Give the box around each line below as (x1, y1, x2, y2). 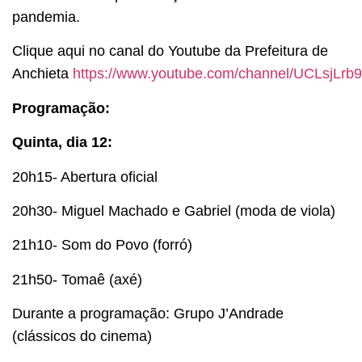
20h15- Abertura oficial (12, 168, 158, 185)
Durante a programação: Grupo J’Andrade (12, 305, 284, 322)
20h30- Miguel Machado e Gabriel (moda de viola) (12, 203, 335, 219)
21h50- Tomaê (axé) (12, 271, 142, 288)
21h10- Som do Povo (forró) (12, 237, 192, 254)
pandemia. (12, 9, 80, 26)
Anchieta (12, 65, 73, 82)
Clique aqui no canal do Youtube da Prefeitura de (12, 43, 328, 60)
